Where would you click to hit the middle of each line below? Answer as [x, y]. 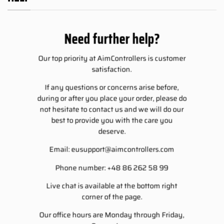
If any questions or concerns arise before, [112, 87]
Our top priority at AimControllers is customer [112, 58]
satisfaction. [112, 69]
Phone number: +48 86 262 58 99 [112, 168]
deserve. [112, 131]
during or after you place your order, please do [112, 98]
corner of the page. [112, 197]
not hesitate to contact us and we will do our [112, 109]
